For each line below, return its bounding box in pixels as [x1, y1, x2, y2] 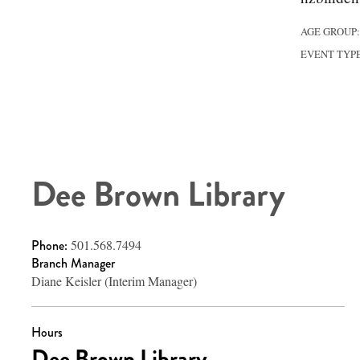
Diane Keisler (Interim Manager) [31, 272, 197, 290]
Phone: [31, 236, 71, 256]
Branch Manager [31, 254, 115, 273]
